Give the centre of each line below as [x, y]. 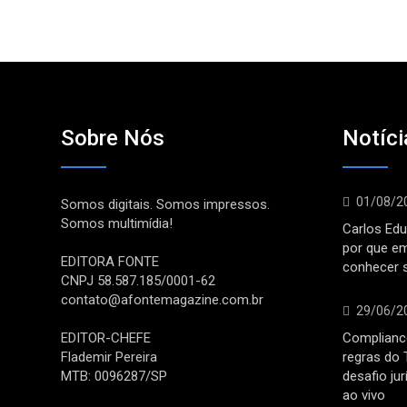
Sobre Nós [113, 138]
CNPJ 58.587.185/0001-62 [138, 281]
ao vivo [364, 395]
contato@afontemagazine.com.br [162, 300]
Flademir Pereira [109, 357]
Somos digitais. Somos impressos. [165, 204]
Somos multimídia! [117, 223]
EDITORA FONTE [110, 262]
